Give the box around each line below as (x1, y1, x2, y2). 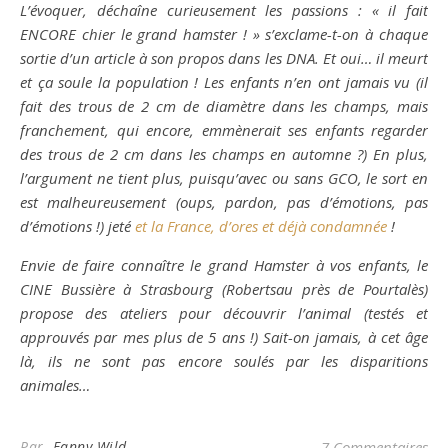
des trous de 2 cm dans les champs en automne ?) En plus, (20, 144, 428, 164)
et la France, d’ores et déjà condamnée (135, 216, 387, 236)
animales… (20, 375, 90, 395)
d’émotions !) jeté (20, 216, 135, 236)
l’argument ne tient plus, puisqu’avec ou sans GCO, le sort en (20, 168, 428, 188)
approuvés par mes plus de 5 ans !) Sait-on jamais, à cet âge (20, 327, 428, 347)
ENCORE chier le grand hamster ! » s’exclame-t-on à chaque (20, 24, 428, 44)
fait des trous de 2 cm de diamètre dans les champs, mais (20, 96, 428, 116)
